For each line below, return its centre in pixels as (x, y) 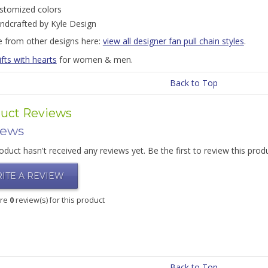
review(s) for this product (59, 200)
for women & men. (95, 60)
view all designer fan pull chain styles (173, 41)
